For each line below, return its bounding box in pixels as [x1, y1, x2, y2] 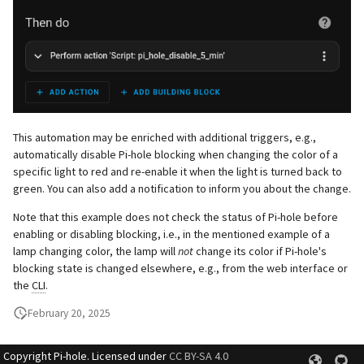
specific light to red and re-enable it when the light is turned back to [13, 163, 342, 179]
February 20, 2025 [28, 305, 110, 320]
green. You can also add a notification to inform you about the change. [13, 180, 351, 196]
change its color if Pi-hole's [193, 243, 327, 258]
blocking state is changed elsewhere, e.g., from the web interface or [13, 260, 348, 275]
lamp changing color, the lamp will [13, 243, 178, 258]
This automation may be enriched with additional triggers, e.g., [13, 129, 316, 145]
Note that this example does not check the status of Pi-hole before [13, 209, 338, 224]
